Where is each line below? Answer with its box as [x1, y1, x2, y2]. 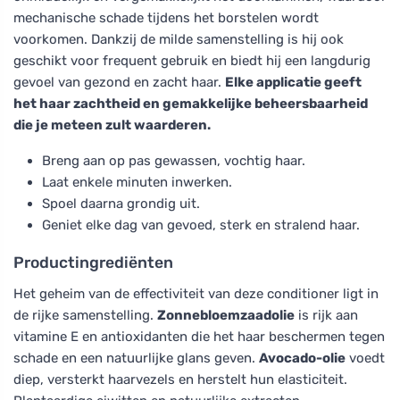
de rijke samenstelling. [13, 306, 157, 323]
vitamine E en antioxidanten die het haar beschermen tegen [13, 328, 385, 345]
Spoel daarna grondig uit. [42, 195, 200, 212]
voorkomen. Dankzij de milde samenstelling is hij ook [13, 30, 344, 47]
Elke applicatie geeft [225, 73, 362, 90]
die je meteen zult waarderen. [13, 116, 211, 133]
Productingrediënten [13, 253, 173, 271]
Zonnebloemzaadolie [157, 306, 295, 323]
